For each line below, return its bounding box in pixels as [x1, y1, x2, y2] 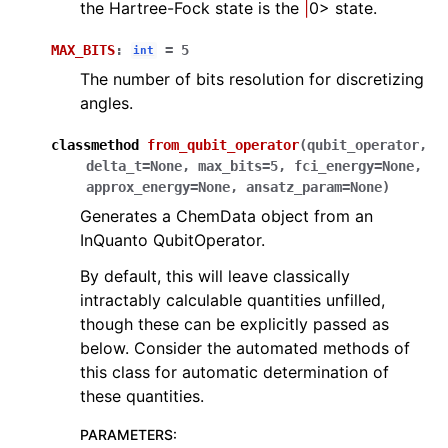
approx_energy [86, 178, 190, 195]
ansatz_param [246, 178, 342, 195]
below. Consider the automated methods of [80, 337, 410, 358]
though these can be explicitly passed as [80, 313, 389, 334]
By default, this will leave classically [80, 265, 350, 286]
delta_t [86, 157, 142, 174]
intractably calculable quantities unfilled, [80, 289, 385, 310]
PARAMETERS [80, 425, 173, 443]
